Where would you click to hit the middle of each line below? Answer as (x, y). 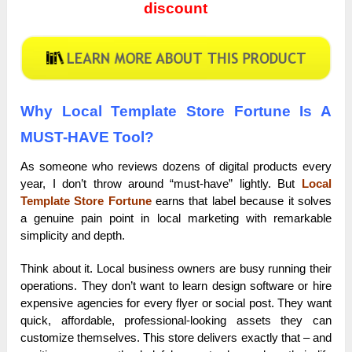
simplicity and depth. (73, 236)
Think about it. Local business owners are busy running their (176, 269)
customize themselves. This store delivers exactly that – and (176, 338)
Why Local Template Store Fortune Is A (176, 112)
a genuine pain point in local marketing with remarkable (176, 218)
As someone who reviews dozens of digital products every (176, 167)
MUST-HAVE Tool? (88, 137)
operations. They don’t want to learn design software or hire (176, 286)
